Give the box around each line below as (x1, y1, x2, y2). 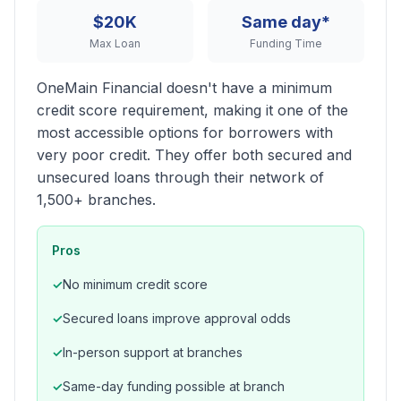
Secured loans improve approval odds (63, 311, 291, 326)
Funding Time (250, 37, 322, 50)
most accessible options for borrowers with (37, 124, 333, 141)
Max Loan (90, 37, 141, 50)
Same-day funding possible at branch (63, 379, 285, 394)
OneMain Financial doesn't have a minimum (37, 79, 332, 97)
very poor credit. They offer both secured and (37, 146, 352, 164)
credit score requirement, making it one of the (37, 101, 348, 119)
